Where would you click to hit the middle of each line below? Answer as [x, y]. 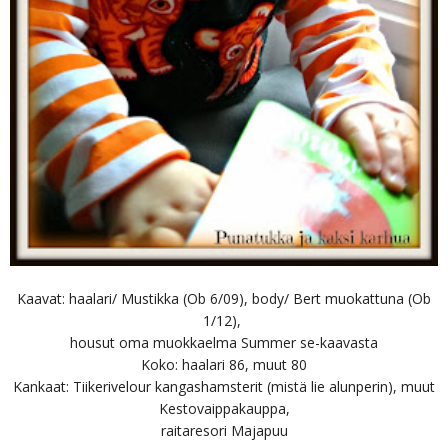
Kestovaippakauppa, [224, 408]
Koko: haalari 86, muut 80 [224, 364]
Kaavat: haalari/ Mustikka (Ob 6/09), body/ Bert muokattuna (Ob [224, 298]
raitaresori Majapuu [224, 430]
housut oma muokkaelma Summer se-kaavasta [224, 342]
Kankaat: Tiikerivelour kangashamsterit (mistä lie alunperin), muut [224, 386]
